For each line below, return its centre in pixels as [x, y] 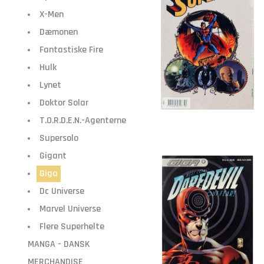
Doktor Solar [64, 103]
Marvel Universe [70, 209]
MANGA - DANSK [59, 244]
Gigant [53, 156]
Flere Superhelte [72, 227]
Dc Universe [62, 191]
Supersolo [59, 138]
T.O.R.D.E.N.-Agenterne [83, 121]
